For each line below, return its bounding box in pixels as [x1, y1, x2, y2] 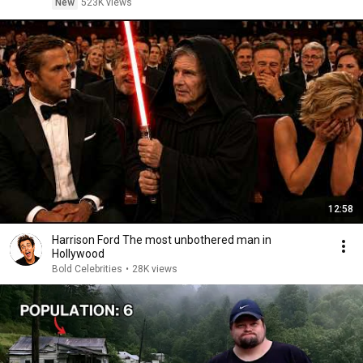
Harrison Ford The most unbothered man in [52, 233, 271, 246]
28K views [132, 263, 177, 275]
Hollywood [52, 247, 105, 260]
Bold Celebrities [52, 263, 122, 275]
